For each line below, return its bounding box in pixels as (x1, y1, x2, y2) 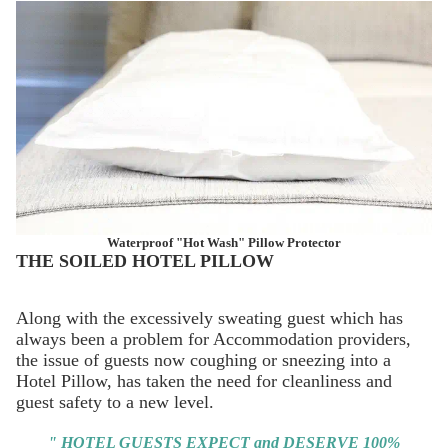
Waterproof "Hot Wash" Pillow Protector (107, 234, 341, 250)
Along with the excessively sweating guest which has (16, 307, 403, 328)
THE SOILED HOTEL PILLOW (16, 250, 274, 271)
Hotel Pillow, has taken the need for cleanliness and (16, 370, 392, 391)
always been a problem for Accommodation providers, (16, 328, 411, 349)
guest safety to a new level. (16, 391, 214, 412)
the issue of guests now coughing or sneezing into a (16, 349, 391, 370)
